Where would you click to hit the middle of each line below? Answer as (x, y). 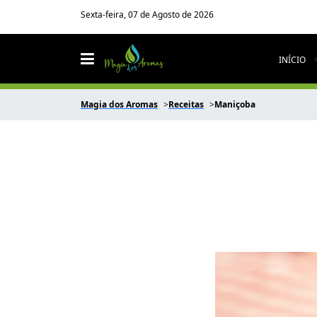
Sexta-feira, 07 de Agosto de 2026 (147, 15)
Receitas (186, 104)
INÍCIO (292, 60)
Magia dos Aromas (119, 104)
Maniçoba (235, 104)
